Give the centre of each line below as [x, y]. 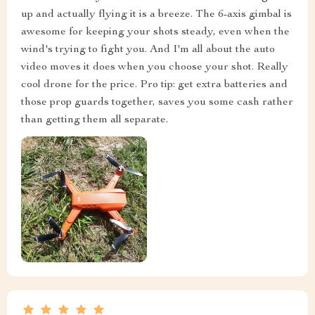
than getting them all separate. [95, 120]
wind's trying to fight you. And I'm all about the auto [148, 50]
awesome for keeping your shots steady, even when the [155, 32]
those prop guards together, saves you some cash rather [157, 102]
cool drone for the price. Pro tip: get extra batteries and [154, 85]
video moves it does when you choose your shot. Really [155, 67]
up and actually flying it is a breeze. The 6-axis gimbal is [156, 14]
